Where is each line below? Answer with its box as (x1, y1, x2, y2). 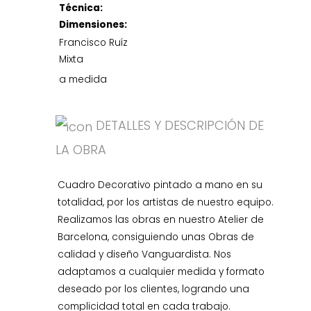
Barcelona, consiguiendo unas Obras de (58, 230, 255, 244)
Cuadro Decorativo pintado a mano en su (58, 178, 263, 192)
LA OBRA (56, 140, 107, 158)
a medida (59, 73, 108, 87)
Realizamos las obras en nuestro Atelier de (58, 212, 264, 226)
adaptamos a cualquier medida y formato (58, 264, 265, 278)
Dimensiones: (59, 17, 128, 31)
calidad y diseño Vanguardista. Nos (58, 247, 232, 261)
